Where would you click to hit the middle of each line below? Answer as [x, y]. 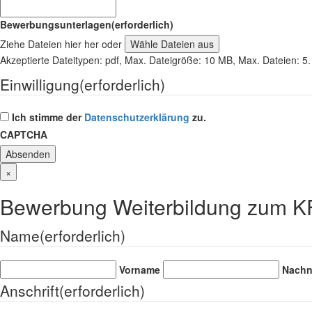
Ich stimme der [48, 117]
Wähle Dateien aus [172, 44]
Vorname [140, 269]
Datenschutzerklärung [137, 117]
